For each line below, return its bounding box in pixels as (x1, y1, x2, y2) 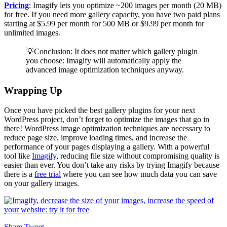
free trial (34, 169, 61, 178)
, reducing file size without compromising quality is (56, 151, 219, 160)
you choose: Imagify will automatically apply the (26, 56, 181, 65)
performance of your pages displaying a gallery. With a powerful (4, 142, 209, 151)
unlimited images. (4, 28, 62, 37)
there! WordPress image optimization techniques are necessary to (4, 124, 210, 133)
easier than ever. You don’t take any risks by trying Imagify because (4, 160, 219, 169)
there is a (4, 169, 34, 178)
